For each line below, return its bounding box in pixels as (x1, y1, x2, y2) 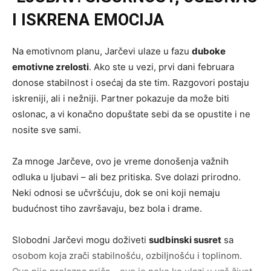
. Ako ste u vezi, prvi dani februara (89, 61, 234, 73)
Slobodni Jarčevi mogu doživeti (12, 234, 149, 246)
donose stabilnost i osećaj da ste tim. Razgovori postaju (12, 77, 249, 89)
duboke (192, 45, 226, 57)
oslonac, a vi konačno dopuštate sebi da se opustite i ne (12, 108, 250, 120)
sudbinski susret (149, 234, 221, 246)
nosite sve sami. (12, 124, 81, 136)
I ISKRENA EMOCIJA (12, 10, 164, 30)
